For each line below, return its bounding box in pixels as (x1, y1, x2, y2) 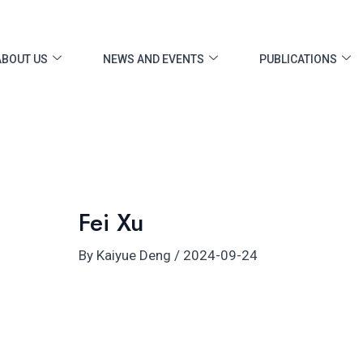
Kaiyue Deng (96, 246, 175, 263)
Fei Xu (79, 204, 144, 240)
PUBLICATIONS (259, 53, 337, 66)
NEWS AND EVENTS (103, 53, 204, 66)
